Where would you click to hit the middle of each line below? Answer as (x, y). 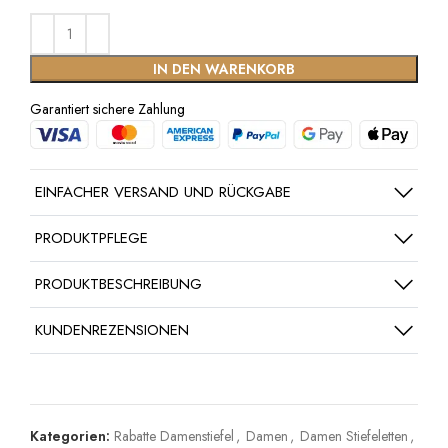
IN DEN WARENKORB (224, 68)
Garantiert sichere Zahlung (107, 108)
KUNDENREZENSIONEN (112, 330)
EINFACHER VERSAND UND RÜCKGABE (163, 192)
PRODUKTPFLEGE (91, 238)
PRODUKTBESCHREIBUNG (118, 284)
